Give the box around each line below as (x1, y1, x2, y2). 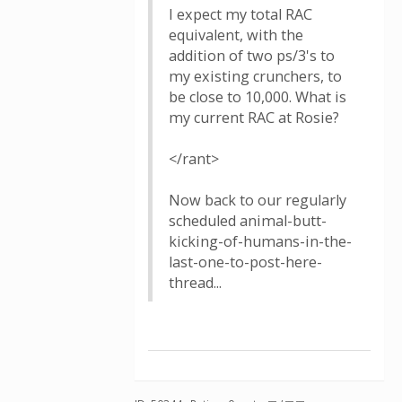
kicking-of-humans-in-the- (169, 232, 352, 251)
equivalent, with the (169, 25, 303, 45)
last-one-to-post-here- (169, 252, 322, 272)
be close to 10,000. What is (169, 87, 346, 107)
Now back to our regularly (169, 190, 346, 210)
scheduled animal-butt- (169, 211, 327, 231)
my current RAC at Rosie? (169, 108, 339, 127)
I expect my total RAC (169, 4, 312, 24)
